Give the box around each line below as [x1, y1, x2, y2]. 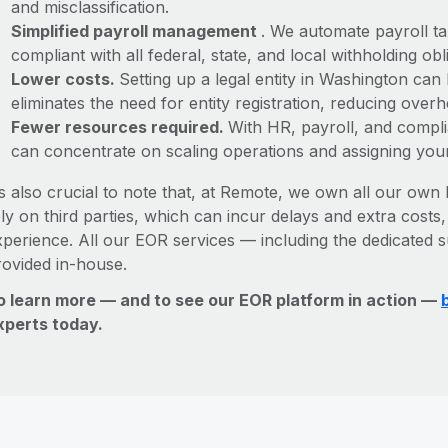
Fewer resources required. [10, 117, 228, 137]
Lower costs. [10, 69, 119, 89]
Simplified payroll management [10, 21, 261, 41]
